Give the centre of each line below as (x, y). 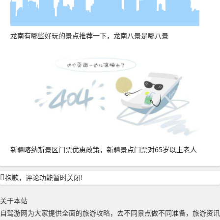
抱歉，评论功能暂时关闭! (44, 178)
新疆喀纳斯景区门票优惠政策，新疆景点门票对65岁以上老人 (104, 150)
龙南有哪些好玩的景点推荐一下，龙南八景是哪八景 (89, 35)
